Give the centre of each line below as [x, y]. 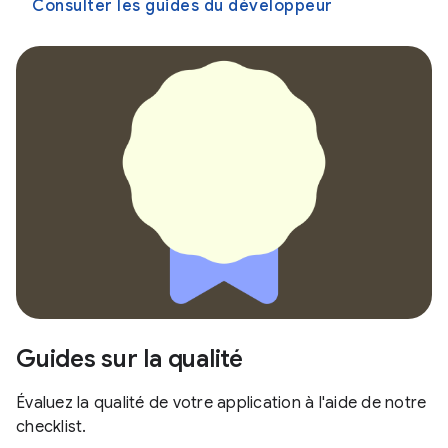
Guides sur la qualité [129, 358]
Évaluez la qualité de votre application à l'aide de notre [221, 402]
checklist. [51, 426]
